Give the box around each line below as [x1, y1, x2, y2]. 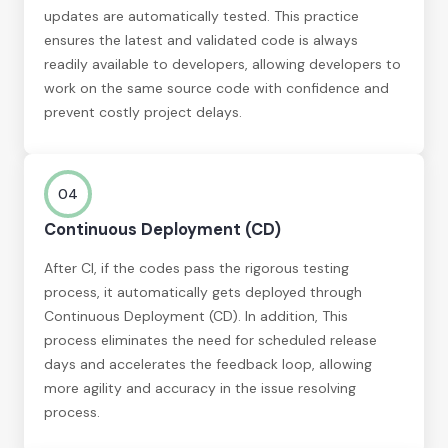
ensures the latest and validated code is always [44, 30, 358, 49]
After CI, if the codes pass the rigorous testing [44, 258, 349, 277]
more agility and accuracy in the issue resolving [44, 378, 356, 397]
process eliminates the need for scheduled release [44, 330, 377, 349]
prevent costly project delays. [44, 102, 242, 121]
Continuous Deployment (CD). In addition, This [44, 306, 348, 325]
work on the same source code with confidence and [44, 78, 389, 97]
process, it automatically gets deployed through [44, 282, 362, 301]
